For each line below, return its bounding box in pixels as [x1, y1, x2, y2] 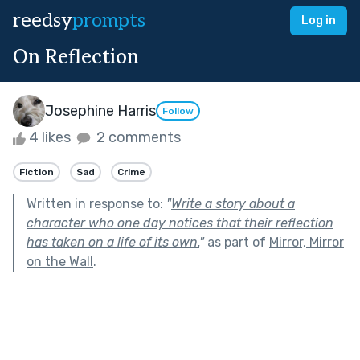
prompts [72, 9, 145, 32]
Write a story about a [171, 195, 295, 211]
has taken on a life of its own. [27, 234, 199, 250]
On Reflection [13, 44, 139, 69]
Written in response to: [27, 195, 166, 211]
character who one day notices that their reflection [27, 215, 333, 231]
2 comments [93, 129, 181, 146]
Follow [162, 105, 194, 117]
